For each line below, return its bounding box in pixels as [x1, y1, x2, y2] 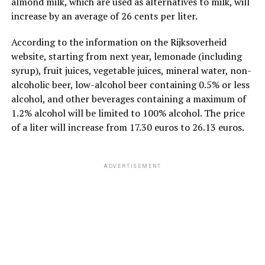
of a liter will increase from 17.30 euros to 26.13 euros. [11, 120, 244, 134]
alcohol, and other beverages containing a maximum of [11, 92, 246, 105]
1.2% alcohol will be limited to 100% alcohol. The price [11, 106, 245, 119]
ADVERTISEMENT [103, 163, 162, 169]
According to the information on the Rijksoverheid [11, 35, 227, 49]
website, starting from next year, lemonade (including [11, 49, 242, 63]
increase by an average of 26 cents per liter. [11, 9, 198, 22]
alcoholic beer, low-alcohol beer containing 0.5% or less [11, 77, 250, 91]
